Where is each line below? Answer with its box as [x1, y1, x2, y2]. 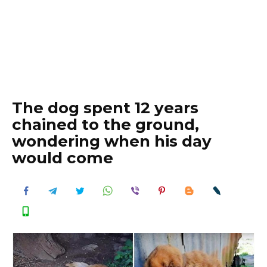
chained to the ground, [12, 115, 199, 134]
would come [12, 148, 113, 167]
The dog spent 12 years [12, 98, 198, 117]
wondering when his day [12, 132, 212, 151]
